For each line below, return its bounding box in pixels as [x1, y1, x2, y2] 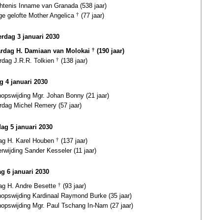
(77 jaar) [79, 11, 104, 19]
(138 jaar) [59, 56, 87, 64]
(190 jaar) [95, 47, 124, 55]
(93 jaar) [61, 182, 86, 190]
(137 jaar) [59, 137, 87, 144]
